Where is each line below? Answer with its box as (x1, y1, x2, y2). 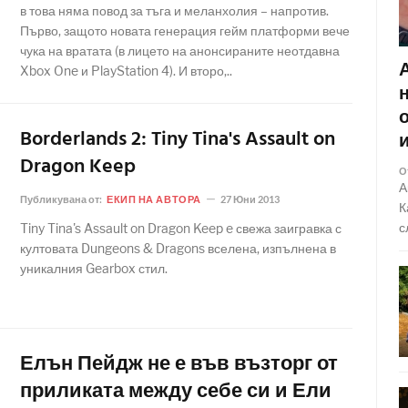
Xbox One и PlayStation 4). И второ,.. (20, 63, 232, 78)
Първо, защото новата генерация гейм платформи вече (20, 23, 350, 38)
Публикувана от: (20, 193, 104, 205)
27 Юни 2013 (219, 193, 280, 205)
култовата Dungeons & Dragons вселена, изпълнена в (20, 240, 336, 256)
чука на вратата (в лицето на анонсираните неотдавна (20, 43, 340, 58)
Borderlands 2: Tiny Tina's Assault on (20, 124, 335, 156)
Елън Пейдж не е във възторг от (20, 349, 338, 381)
